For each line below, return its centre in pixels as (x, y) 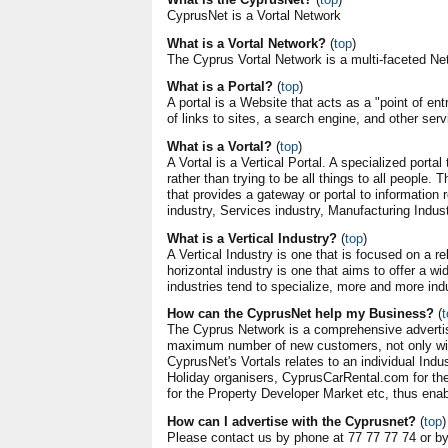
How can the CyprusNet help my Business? (300, 314)
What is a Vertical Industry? (252, 238)
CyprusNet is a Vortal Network (254, 15)
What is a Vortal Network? (246, 43)
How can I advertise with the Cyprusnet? (291, 422)
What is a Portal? (220, 87)
